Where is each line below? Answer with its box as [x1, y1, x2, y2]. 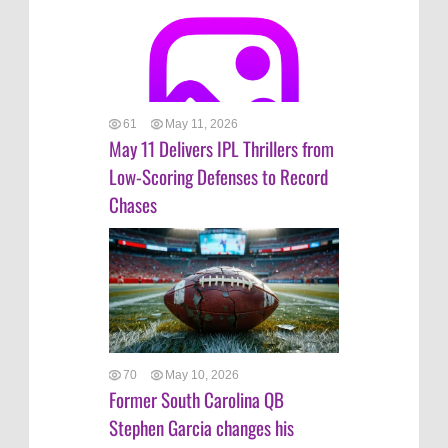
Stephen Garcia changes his [109, 413, 294, 442]
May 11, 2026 [165, 117, 238, 132]
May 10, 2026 [165, 368, 239, 383]
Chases [109, 190, 157, 219]
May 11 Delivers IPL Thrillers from [109, 134, 334, 163]
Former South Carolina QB [109, 385, 284, 414]
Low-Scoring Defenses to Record [109, 162, 328, 191]
